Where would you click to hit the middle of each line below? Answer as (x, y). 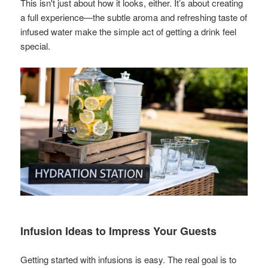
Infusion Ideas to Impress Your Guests (119, 231)
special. (36, 46)
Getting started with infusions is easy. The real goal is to (129, 259)
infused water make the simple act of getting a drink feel (129, 32)
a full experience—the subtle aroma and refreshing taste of (134, 17)
